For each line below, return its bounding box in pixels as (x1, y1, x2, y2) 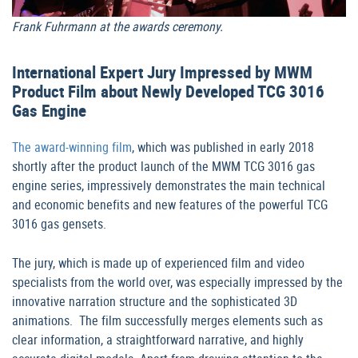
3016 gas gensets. (12, 214, 106, 233)
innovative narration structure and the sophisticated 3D (12, 292, 297, 310)
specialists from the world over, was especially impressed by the (12, 272, 343, 291)
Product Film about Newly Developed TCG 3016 (12, 79, 324, 102)
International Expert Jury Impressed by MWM (12, 60, 312, 83)
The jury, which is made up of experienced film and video (12, 253, 304, 272)
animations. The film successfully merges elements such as (12, 311, 323, 329)
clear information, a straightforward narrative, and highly (12, 330, 304, 348)
